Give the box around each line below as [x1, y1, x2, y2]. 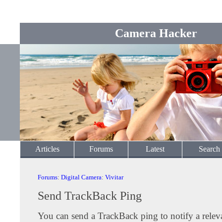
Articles [35, 145, 59, 153]
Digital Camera [61, 173, 102, 181]
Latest [146, 145, 165, 153]
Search [198, 145, 220, 153]
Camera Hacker [115, 27, 197, 40]
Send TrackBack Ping [38, 189, 142, 202]
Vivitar [105, 173, 123, 181]
